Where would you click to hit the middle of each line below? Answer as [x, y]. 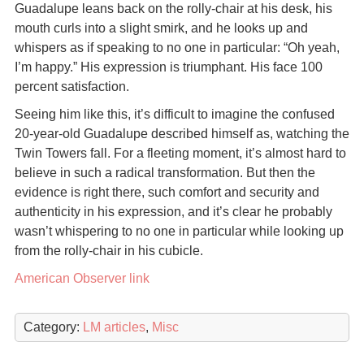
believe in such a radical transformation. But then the [165, 173]
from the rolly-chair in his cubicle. [108, 251]
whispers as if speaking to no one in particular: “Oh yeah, [177, 48]
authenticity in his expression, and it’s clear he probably [173, 212]
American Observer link [82, 278]
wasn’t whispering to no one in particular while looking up [179, 231]
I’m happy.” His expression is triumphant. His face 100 [168, 67]
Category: [53, 327]
